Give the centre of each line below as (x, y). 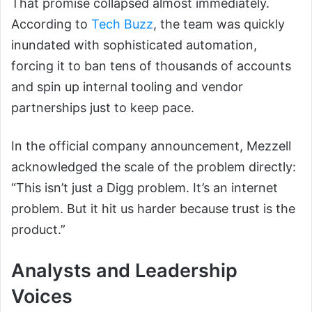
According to (51, 24)
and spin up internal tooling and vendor (127, 87)
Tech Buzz (122, 24)
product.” (38, 230)
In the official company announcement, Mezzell (151, 146)
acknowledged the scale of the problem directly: (154, 167)
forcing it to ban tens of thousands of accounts (151, 66)
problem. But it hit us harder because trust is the (153, 209)
